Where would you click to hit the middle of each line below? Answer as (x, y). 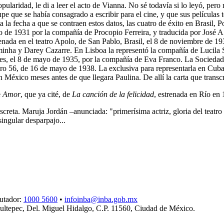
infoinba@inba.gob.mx (101, 199)
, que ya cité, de (46, 94)
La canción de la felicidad (113, 94)
